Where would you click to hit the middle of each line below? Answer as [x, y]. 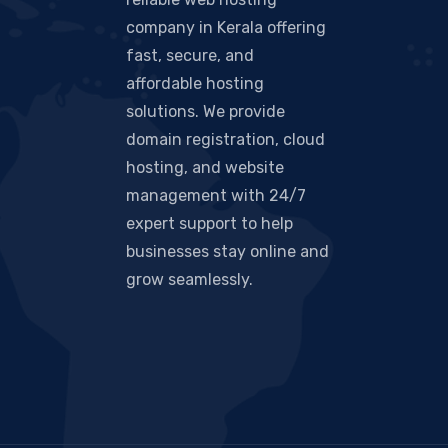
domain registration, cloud [225, 139]
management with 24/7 [216, 195]
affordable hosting [195, 83]
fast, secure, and [190, 55]
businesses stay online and [227, 251]
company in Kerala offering [226, 27]
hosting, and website [205, 167]
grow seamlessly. [189, 279]
